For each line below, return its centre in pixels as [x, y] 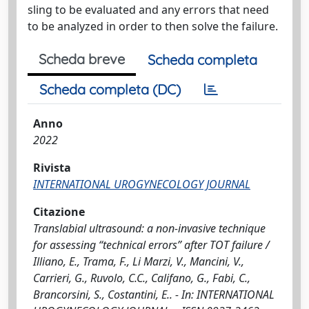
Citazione [59, 212]
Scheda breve [82, 59]
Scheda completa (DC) [110, 89]
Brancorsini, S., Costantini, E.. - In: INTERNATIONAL [154, 295]
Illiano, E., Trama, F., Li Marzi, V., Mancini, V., [139, 261]
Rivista [52, 168]
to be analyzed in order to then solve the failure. [153, 26]
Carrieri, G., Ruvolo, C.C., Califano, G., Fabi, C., [142, 278]
